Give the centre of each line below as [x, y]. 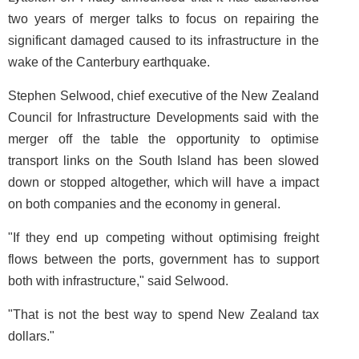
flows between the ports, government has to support [163, 259]
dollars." [31, 336]
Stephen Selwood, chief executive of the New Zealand [163, 96]
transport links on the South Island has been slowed [163, 161]
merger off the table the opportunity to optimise [163, 139]
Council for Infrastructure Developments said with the [163, 117]
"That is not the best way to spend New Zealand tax [163, 315]
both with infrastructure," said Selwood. [118, 281]
